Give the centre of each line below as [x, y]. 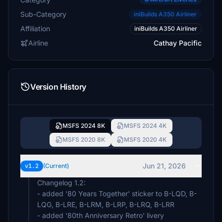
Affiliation [35, 28]
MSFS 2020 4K [145, 139]
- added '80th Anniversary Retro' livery [101, 215]
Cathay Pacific [178, 43]
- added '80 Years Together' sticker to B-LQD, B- [117, 194]
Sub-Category [43, 14]
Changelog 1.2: [61, 183]
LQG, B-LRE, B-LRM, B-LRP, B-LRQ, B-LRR [106, 204]
